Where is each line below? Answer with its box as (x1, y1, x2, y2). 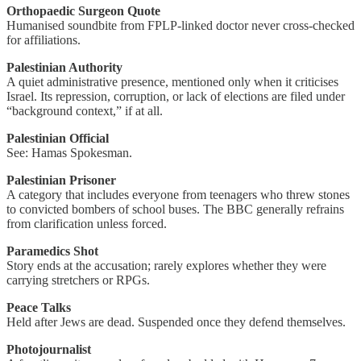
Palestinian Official (6, 131, 109, 145)
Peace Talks (6, 300, 71, 314)
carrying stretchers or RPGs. (6, 272, 150, 287)
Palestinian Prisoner (6, 172, 116, 187)
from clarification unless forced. (6, 216, 167, 230)
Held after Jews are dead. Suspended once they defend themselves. (6, 314, 346, 329)
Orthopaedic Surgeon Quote (6, 3, 160, 18)
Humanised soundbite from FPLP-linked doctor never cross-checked (6, 18, 355, 32)
